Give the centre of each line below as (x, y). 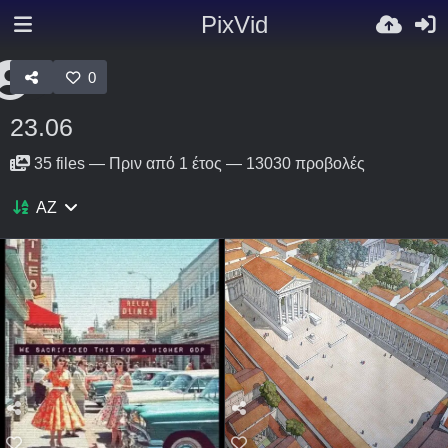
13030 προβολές (305, 163)
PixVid (234, 24)
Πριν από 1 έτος (165, 163)
